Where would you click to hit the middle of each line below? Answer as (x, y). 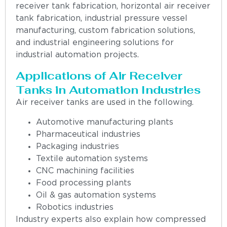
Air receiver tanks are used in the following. (105, 103)
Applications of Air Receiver (99, 76)
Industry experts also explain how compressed (111, 219)
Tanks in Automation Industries (108, 90)
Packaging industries (78, 146)
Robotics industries (75, 207)
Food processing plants (84, 183)
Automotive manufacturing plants (105, 122)
